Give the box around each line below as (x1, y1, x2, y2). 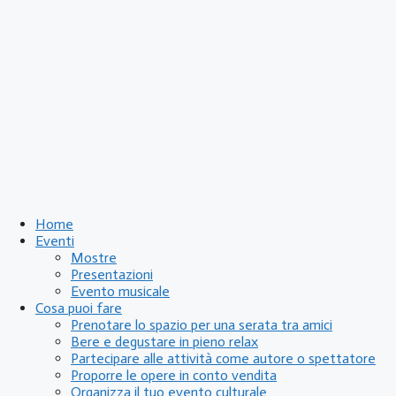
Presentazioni (71, 266, 153, 283)
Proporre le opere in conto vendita (71, 367, 277, 384)
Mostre (71, 249, 117, 266)
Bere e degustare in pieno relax (71, 333, 258, 350)
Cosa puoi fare (35, 300, 122, 316)
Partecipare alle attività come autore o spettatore (71, 350, 376, 367)
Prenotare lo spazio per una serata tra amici (71, 316, 332, 333)
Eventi (35, 232, 74, 249)
